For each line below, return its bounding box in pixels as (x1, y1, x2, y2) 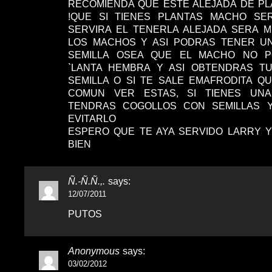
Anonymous (68, 245, 120, 256)
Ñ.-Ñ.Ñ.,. (68, 175, 105, 186)
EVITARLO (68, 113, 116, 124)
